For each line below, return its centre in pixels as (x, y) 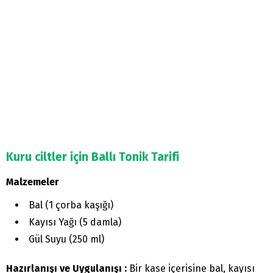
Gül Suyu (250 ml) (66, 239)
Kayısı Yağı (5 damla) (75, 222)
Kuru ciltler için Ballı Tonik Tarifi (93, 157)
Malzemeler (33, 182)
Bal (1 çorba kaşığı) (71, 205)
